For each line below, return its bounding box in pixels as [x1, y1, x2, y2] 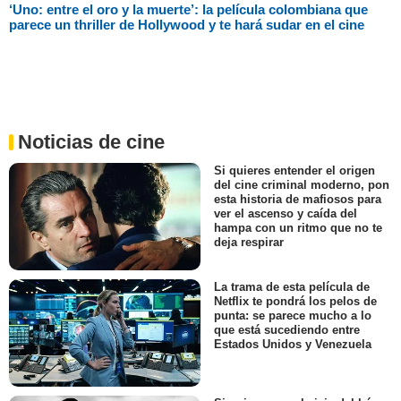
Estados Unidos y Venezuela [214, 337, 371, 352]
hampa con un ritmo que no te [214, 220, 382, 235]
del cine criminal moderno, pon [214, 177, 389, 192]
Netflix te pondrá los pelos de [214, 294, 377, 308]
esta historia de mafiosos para [214, 192, 381, 206]
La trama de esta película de [214, 279, 370, 294]
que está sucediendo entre [214, 323, 360, 337]
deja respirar [214, 235, 284, 249]
